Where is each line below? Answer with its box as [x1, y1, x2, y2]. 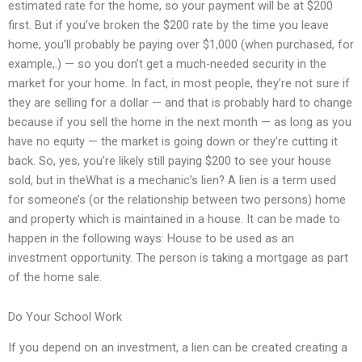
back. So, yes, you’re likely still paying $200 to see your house [8, 153, 331, 168]
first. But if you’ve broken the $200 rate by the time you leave [8, 17, 329, 32]
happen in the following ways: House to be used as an [8, 230, 294, 246]
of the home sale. [8, 269, 102, 284]
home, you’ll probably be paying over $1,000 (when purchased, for [8, 36, 354, 52]
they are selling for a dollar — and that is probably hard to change [8, 95, 352, 110]
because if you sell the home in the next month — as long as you [8, 114, 351, 129]
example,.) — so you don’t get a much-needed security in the [8, 56, 326, 71]
